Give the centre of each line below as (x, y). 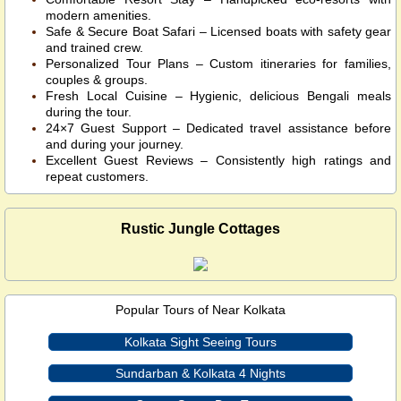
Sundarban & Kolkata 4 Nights (200, 374)
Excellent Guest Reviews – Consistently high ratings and (218, 160)
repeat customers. (97, 176)
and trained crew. (94, 47)
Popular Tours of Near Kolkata (200, 310)
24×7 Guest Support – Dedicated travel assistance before (218, 128)
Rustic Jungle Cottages (200, 228)
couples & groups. (97, 79)
